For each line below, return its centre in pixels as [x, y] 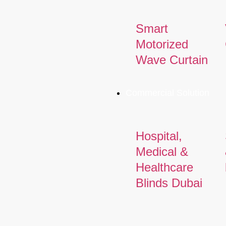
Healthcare [164, 167]
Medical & [162, 151]
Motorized [162, 44]
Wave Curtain [172, 60]
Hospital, [159, 136]
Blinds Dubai [169, 183]
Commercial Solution [167, 93]
